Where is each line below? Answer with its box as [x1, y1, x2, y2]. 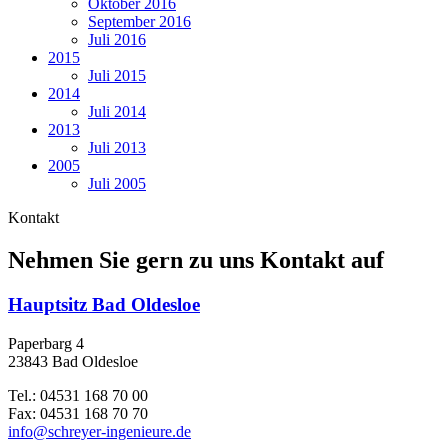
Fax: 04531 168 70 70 [8, 404, 148, 422]
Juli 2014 [88, 103, 146, 121]
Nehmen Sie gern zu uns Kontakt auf [8, 247, 384, 274]
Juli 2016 [88, 31, 146, 49]
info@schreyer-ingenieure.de [8, 422, 191, 440]
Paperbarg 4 [8, 334, 84, 352]
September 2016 [88, 13, 191, 31]
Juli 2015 [88, 67, 146, 85]
